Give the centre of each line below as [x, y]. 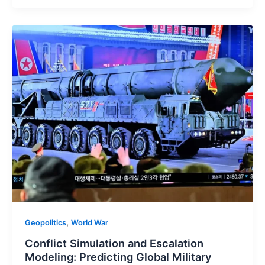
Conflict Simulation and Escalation [114, 243]
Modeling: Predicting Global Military [118, 256]
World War [89, 222]
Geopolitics [45, 222]
